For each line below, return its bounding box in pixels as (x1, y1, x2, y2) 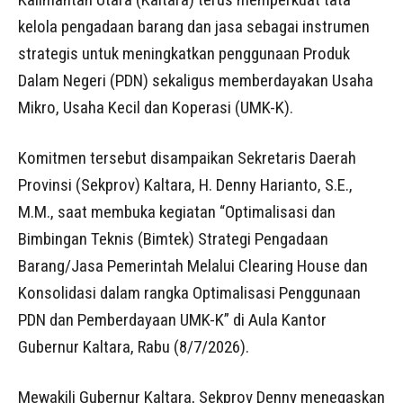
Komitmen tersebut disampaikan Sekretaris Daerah (18, 148, 356, 169)
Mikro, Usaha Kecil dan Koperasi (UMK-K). (18, 97, 293, 119)
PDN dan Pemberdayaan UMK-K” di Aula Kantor (18, 309, 327, 331)
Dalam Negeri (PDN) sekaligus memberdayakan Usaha (18, 70, 373, 92)
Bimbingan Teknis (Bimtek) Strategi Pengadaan (18, 228, 328, 250)
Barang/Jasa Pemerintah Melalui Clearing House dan (18, 255, 368, 277)
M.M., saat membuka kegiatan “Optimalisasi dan (18, 201, 336, 223)
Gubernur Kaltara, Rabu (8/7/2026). (18, 336, 249, 358)
